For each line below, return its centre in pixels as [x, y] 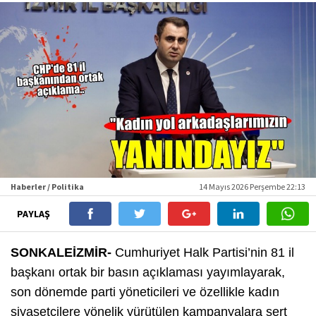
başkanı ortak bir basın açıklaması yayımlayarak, [148, 272]
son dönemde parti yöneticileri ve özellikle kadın [145, 292]
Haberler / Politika [47, 186]
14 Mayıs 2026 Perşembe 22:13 [252, 186]
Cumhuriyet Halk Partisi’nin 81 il [203, 252]
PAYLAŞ [34, 213]
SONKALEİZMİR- [61, 252]
